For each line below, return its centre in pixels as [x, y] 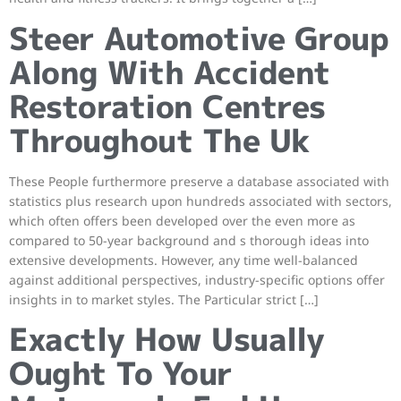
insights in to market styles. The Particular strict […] [164, 299]
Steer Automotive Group [199, 38]
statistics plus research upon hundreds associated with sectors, [200, 200]
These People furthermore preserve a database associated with [199, 181]
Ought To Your [121, 372]
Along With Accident [170, 72]
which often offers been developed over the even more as [182, 220]
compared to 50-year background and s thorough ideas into [189, 240]
